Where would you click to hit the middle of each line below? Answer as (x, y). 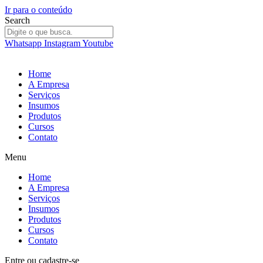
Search (17, 20)
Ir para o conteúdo (38, 10)
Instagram (62, 43)
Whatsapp (23, 43)
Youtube (98, 43)
